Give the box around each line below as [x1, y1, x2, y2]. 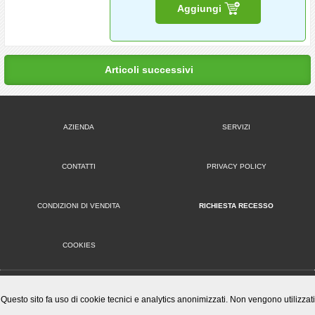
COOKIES [67, 241, 96, 249]
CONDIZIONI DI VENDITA [42, 202, 120, 210]
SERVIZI [227, 123, 250, 131]
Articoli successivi [105, 64, 193, 75]
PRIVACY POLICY [211, 162, 266, 170]
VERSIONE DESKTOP [124, 281, 224, 292]
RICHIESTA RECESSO [204, 202, 274, 210]
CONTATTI [67, 162, 96, 170]
